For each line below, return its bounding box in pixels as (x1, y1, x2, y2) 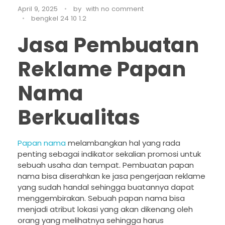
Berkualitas (18, 103, 140, 132)
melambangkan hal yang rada (66, 138, 180, 149)
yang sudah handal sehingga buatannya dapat (18, 182, 194, 193)
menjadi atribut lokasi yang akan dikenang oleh (18, 204, 193, 215)
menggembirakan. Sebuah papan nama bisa (18, 193, 185, 204)
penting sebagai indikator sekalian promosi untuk (18, 149, 201, 160)
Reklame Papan (18, 55, 186, 84)
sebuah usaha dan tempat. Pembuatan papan (18, 160, 194, 171)
